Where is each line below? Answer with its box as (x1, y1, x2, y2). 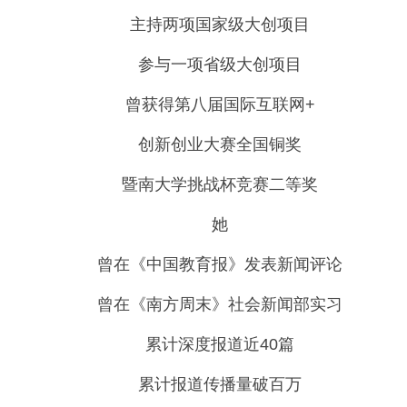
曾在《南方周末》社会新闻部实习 (97, 295, 342, 314)
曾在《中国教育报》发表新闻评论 (97, 255, 342, 274)
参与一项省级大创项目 (138, 55, 302, 74)
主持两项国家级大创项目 (130, 15, 310, 35)
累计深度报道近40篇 (145, 335, 294, 354)
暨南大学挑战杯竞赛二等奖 (122, 175, 318, 194)
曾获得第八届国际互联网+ (124, 95, 315, 114)
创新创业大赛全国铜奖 (138, 135, 302, 154)
